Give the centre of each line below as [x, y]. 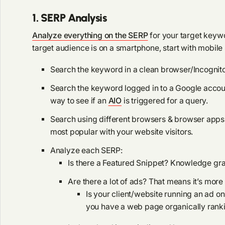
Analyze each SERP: [87, 150]
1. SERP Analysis [70, 17]
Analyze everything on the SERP [90, 36]
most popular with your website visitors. [122, 132]
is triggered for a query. [165, 101]
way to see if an [79, 101]
